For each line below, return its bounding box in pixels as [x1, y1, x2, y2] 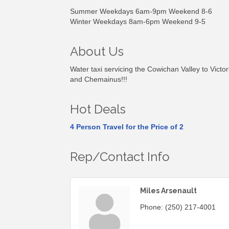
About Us [70, 44, 124, 59]
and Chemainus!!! [70, 75, 127, 84]
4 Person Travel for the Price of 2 [70, 123, 184, 131]
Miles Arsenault [140, 187, 197, 195]
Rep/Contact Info [70, 149, 170, 165]
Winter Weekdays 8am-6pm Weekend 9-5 [70, 17, 205, 26]
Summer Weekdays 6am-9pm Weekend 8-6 [70, 7, 212, 16]
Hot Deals [70, 102, 126, 117]
